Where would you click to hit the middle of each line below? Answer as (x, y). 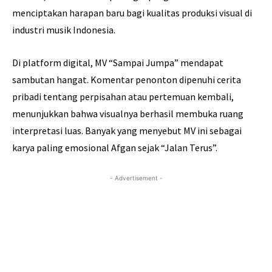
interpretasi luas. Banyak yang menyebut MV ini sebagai (127, 131)
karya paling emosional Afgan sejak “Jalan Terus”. (115, 148)
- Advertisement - (136, 178)
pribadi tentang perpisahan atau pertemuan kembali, (123, 97)
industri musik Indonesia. (64, 30)
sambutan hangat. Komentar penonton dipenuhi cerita (127, 80)
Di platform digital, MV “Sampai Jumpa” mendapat (118, 63)
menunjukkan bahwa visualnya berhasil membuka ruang (128, 114)
